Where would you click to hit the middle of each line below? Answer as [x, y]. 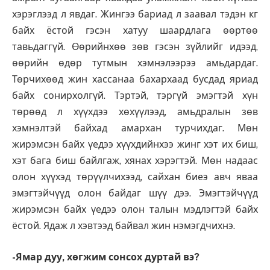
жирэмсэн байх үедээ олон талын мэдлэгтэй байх [135, 210]
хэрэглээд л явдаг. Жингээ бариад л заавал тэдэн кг [135, 14]
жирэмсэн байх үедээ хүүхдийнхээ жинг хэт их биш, [135, 145]
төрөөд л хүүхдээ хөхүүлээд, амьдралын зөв [135, 112]
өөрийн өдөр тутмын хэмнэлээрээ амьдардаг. [135, 63]
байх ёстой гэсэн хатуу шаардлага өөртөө [135, 31]
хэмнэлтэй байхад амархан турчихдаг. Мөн [135, 128]
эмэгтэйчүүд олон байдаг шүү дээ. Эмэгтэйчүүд [135, 193]
